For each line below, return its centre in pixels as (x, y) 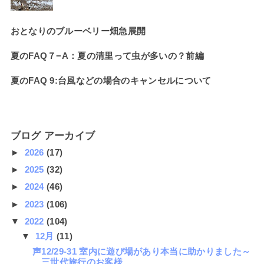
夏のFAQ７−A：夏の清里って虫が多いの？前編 (107, 55)
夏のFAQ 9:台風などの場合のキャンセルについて (111, 80)
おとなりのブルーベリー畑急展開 (78, 31)
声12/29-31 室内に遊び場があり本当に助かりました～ (142, 251)
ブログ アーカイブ (53, 136)
